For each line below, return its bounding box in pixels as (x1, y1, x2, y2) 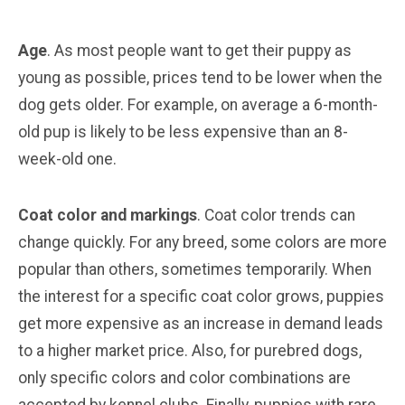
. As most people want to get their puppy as (47, 41, 352, 60)
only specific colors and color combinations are (18, 368, 351, 387)
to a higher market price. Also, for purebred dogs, (18, 341, 362, 360)
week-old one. (18, 149, 117, 168)
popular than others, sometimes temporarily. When (18, 259, 372, 278)
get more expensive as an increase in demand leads (18, 314, 383, 333)
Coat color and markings (18, 205, 197, 224)
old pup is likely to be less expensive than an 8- (18, 122, 348, 141)
